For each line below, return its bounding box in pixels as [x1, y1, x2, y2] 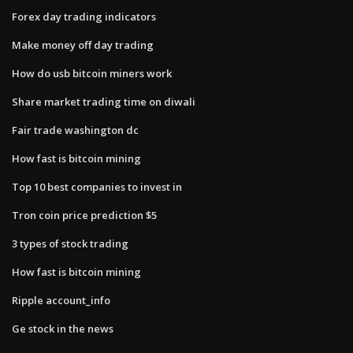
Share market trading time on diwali [12, 94, 195, 109]
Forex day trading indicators [12, 9, 156, 24]
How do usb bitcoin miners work [12, 65, 172, 80]
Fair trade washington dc [12, 122, 139, 137]
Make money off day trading [12, 37, 154, 52]
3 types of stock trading [12, 236, 128, 251]
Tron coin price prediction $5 [12, 207, 157, 222]
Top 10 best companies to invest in [12, 179, 182, 194]
